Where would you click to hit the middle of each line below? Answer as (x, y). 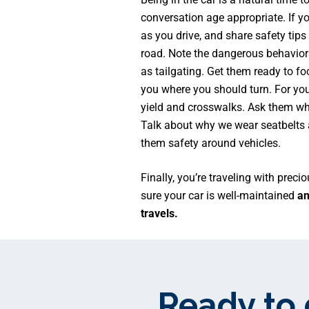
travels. (159, 213)
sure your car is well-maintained (217, 196)
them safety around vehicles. (210, 143)
